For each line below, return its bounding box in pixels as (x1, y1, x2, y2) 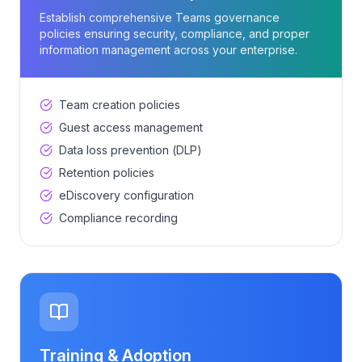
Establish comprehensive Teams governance (40, 11, 280, 24)
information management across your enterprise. (40, 43, 297, 57)
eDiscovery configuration (59, 188, 194, 202)
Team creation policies (59, 98, 180, 112)
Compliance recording (59, 211, 178, 225)
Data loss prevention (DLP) (59, 143, 202, 157)
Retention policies (59, 166, 154, 179)
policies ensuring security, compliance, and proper (40, 27, 309, 40)
